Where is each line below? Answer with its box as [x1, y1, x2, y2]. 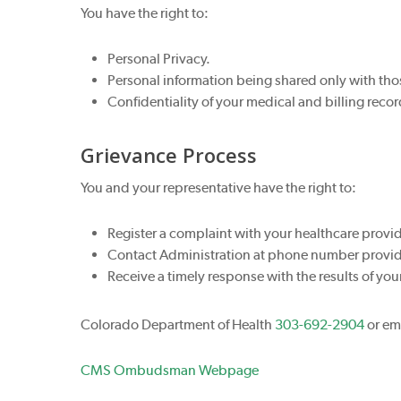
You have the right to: [81, 4, 209, 21]
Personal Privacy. [107, 50, 211, 67]
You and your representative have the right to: [81, 179, 357, 196]
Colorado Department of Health [81, 316, 276, 333]
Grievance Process [81, 141, 258, 168]
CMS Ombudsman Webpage [81, 362, 260, 379]
